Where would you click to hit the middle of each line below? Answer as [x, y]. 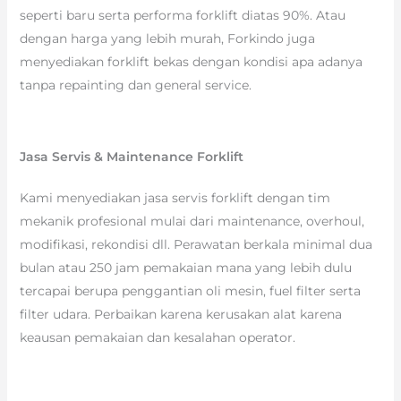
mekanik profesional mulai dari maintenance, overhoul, [192, 221]
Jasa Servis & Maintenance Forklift [131, 156]
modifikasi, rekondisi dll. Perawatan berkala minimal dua [196, 244]
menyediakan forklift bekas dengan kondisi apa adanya [191, 61]
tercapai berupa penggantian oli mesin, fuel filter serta [190, 290]
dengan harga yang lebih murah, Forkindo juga [167, 38]
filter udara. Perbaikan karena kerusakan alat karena [180, 314]
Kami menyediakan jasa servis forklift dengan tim [175, 197]
